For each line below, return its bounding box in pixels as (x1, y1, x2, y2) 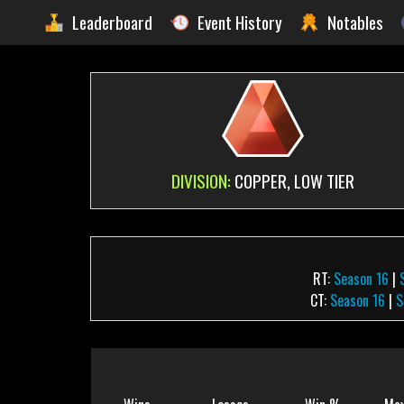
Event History (197, 9, 282, 35)
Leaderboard (72, 9, 152, 35)
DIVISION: (170, 168, 234, 194)
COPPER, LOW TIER (234, 168, 354, 194)
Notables (327, 9, 383, 35)
